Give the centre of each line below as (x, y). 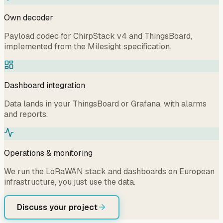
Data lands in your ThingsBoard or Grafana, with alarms (105, 104)
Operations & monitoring (48, 153)
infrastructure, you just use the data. (70, 182)
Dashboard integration (45, 85)
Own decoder (29, 17)
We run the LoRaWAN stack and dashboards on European (109, 171)
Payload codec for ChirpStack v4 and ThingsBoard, (98, 36)
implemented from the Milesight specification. (88, 46)
